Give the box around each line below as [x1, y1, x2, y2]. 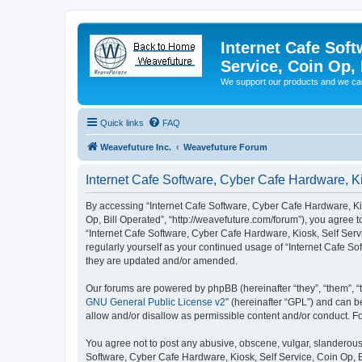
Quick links [100, 117, 144, 128]
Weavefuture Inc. [100, 141, 171, 152]
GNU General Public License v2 [86, 296, 225, 308]
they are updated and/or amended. [86, 255, 238, 267]
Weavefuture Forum [183, 141, 267, 152]
